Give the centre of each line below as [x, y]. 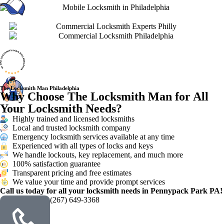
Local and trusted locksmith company [71, 127]
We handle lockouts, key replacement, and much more [98, 154]
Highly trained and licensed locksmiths [73, 118]
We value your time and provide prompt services [89, 181]
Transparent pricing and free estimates [72, 172]
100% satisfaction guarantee [56, 163]
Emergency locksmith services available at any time [93, 136]
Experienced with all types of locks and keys [83, 145]
